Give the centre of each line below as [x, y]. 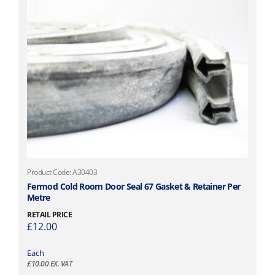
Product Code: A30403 [62, 172]
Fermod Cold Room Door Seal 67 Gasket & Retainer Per [134, 187]
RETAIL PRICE [50, 215]
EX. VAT [60, 264]
